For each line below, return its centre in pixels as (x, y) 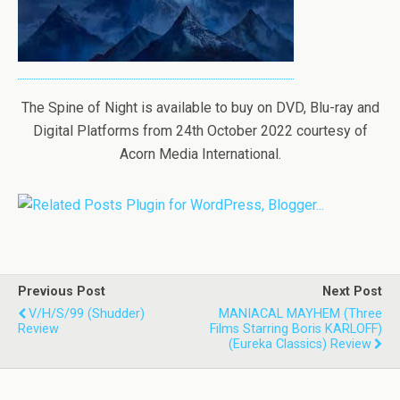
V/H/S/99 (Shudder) (87, 314)
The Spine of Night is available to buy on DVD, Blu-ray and (200, 108)
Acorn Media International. (200, 154)
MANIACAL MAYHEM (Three (300, 314)
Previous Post (62, 292)
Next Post (352, 292)
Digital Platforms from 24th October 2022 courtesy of (200, 131)
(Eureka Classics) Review (300, 345)
